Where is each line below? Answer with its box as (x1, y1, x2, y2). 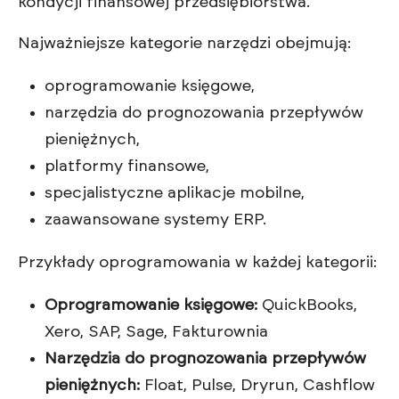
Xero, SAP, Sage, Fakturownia (45, 324, 268, 341)
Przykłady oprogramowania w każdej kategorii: (18, 255, 377, 272)
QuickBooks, (257, 297, 357, 314)
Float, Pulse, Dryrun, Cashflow (140, 378, 375, 395)
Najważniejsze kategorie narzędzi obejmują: (18, 36, 351, 53)
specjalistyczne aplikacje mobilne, (45, 185, 305, 202)
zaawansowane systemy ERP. (45, 212, 266, 229)
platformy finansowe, (45, 159, 209, 175)
